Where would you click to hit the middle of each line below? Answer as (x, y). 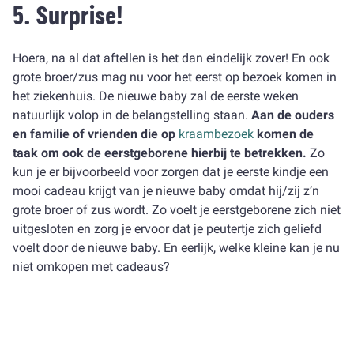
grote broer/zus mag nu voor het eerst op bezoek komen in (175, 77)
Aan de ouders (293, 115)
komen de (284, 134)
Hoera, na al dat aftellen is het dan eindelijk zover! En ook (171, 58)
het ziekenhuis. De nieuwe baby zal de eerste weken (156, 96)
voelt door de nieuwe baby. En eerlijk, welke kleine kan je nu (176, 248)
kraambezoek (216, 134)
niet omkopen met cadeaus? (91, 267)
